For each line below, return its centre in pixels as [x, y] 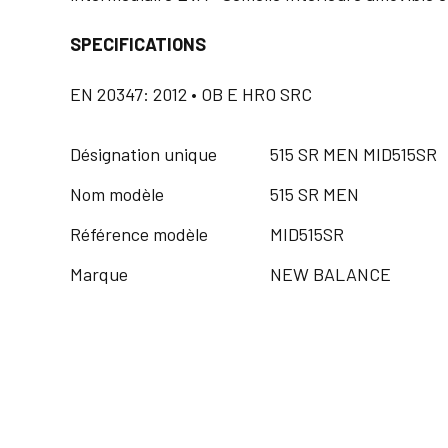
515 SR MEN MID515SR [353, 154]
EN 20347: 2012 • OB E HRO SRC [191, 94]
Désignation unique [143, 154]
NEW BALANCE [330, 274]
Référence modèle [139, 234]
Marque [99, 274]
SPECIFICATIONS [138, 44]
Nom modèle [117, 194]
